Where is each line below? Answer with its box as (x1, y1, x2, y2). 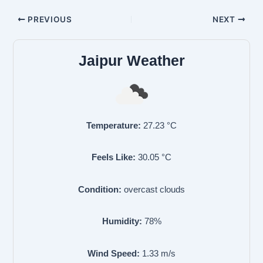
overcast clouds (124, 184, 185, 194)
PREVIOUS (25, 15, 72, 24)
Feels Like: (92, 153, 136, 163)
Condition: (78, 184, 122, 194)
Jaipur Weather (78, 52, 185, 69)
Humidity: (102, 217, 142, 227)
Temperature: (86, 120, 141, 130)
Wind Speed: (87, 249, 140, 258)
